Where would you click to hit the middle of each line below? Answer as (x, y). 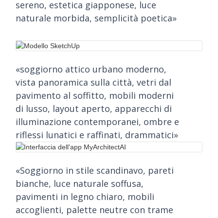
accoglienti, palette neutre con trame (94, 210)
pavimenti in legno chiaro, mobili (85, 197)
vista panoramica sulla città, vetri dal (93, 82)
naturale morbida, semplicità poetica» (96, 18)
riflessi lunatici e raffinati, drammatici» (97, 135)
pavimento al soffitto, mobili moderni (95, 95)
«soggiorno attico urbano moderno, (91, 69)
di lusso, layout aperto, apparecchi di (94, 109)
